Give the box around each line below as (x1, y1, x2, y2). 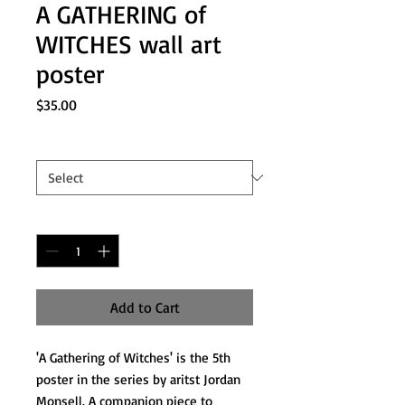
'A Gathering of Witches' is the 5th (36, 349, 231, 366)
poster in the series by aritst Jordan (36, 371, 240, 388)
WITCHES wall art (36, 28, 221, 60)
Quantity (36, 211, 84, 226)
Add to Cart (109, 298, 180, 316)
